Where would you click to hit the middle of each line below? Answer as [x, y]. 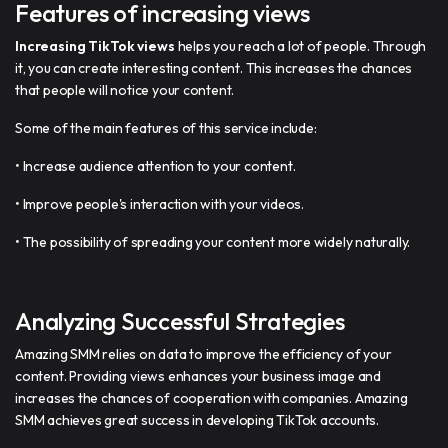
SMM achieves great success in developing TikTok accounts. [197, 419]
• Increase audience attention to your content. [155, 165]
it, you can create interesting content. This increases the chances [214, 67]
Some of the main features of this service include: [166, 127]
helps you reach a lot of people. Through [300, 45]
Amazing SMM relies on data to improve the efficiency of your [203, 353]
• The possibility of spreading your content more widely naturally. [213, 241]
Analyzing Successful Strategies [180, 320]
